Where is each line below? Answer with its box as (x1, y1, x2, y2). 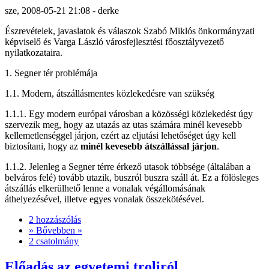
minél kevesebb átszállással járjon (80, 141, 217, 151)
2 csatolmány (29, 235, 79, 246)
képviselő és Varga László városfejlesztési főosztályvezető (5, 36, 224, 47)
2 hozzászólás (29, 214, 81, 225)
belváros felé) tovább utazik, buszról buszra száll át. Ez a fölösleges (5, 172, 259, 183)
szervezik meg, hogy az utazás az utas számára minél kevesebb (5, 119, 242, 130)
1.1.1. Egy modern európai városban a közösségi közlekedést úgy (5, 108, 253, 119)
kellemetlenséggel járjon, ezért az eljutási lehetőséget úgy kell (5, 130, 236, 141)
